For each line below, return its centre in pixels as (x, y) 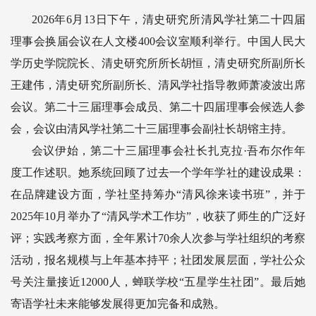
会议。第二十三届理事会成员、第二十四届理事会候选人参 (158, 107)
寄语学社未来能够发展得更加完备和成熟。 (118, 304)
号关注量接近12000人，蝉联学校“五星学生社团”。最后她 (158, 282)
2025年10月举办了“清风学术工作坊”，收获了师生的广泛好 (158, 216)
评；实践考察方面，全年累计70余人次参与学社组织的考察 (158, 238)
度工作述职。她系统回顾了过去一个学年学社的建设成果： (158, 172)
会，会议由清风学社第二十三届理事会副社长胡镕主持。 (152, 129)
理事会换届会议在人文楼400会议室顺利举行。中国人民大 (158, 41)
